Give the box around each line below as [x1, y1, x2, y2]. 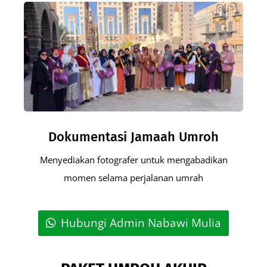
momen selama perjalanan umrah [64, 171, 203, 184]
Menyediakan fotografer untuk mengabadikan [39, 153, 228, 166]
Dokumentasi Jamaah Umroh [48, 128, 219, 145]
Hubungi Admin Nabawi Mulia [60, 215, 221, 231]
